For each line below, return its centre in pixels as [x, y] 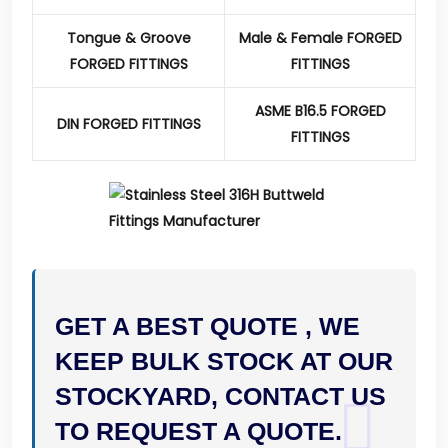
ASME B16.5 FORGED [320, 111]
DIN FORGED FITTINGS [128, 124]
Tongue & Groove [128, 38]
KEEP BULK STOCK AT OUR [224, 361]
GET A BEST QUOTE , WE [207, 326]
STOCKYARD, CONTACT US [220, 396]
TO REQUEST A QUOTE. [198, 431]
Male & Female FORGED [320, 38]
